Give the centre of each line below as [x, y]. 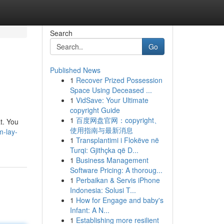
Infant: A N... [89, 210]
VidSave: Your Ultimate [112, 100]
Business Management [112, 160]
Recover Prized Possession [119, 80]
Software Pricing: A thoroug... [116, 170]
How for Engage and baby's [119, 200]
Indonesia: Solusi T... [103, 190]
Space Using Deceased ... [111, 90]
